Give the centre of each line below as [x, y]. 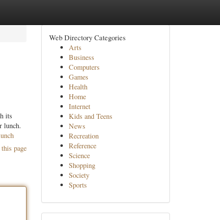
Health [78, 87]
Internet [79, 106]
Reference [82, 146]
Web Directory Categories [87, 37]
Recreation [83, 136]
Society [79, 175]
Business [81, 57]
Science [79, 155]
